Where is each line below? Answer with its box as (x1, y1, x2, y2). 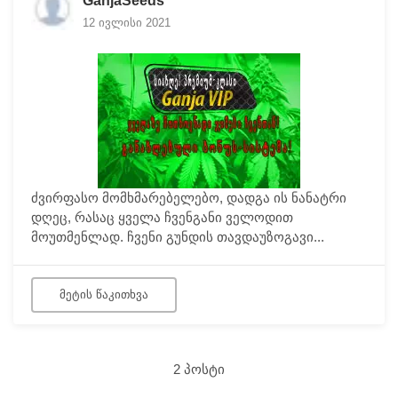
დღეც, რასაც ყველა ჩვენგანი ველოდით (31, 209, 293, 225)
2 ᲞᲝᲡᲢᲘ (173, 361, 225, 377)
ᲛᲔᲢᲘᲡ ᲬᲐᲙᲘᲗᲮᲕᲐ (60, 287, 148, 301)
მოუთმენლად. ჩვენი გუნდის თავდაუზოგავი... (31, 228, 324, 244)
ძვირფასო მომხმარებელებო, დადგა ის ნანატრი (31, 189, 346, 205)
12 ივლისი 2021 (83, 16, 171, 30)
